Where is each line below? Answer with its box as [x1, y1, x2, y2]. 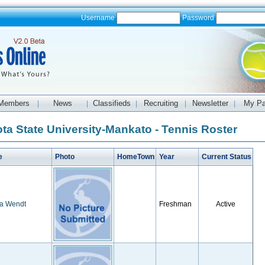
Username [80, 14, 117, 22]
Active [215, 200, 235, 208]
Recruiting [144, 99, 178, 108]
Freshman [157, 200, 192, 208]
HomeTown [115, 153, 154, 161]
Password [180, 14, 216, 22]
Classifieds [93, 99, 131, 108]
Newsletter [192, 99, 228, 108]
